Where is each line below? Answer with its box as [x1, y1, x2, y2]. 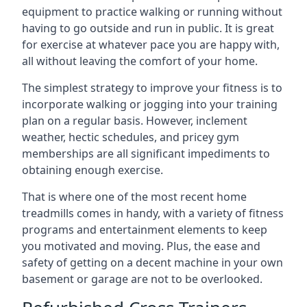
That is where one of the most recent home [22, 189, 247, 204]
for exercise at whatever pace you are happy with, [22, 37, 280, 52]
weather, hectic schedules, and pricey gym [22, 130, 239, 145]
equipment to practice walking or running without [22, 4, 282, 19]
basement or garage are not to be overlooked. [22, 271, 262, 286]
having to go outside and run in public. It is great [22, 21, 274, 36]
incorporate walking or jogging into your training [22, 97, 278, 112]
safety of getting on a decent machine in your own [22, 255, 283, 270]
